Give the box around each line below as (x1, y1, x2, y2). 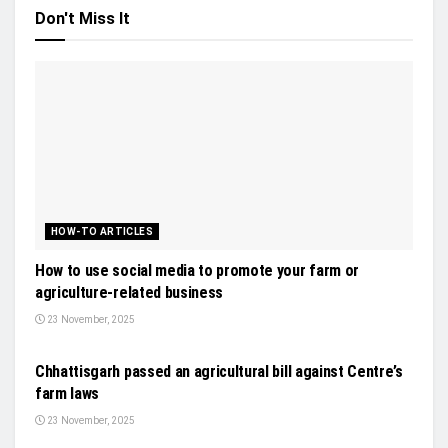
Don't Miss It (35, 8, 130, 28)
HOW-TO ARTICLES (51, 225, 153, 237)
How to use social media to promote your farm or (35, 260, 359, 280)
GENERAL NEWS (51, 326, 132, 338)
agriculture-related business (35, 282, 224, 302)
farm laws (35, 383, 100, 403)
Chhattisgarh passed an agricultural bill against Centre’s (35, 361, 403, 381)
